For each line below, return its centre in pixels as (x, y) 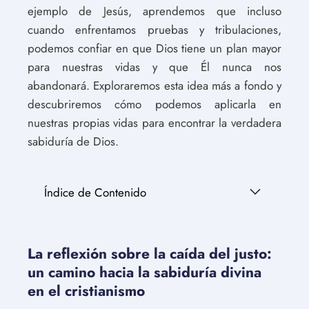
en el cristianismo (86, 291)
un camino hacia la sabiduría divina (144, 272)
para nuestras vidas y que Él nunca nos (154, 67)
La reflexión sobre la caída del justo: (150, 254)
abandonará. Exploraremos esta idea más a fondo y (154, 86)
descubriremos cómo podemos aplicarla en (154, 104)
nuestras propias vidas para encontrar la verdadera (154, 123)
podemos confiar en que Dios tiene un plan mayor (154, 48)
